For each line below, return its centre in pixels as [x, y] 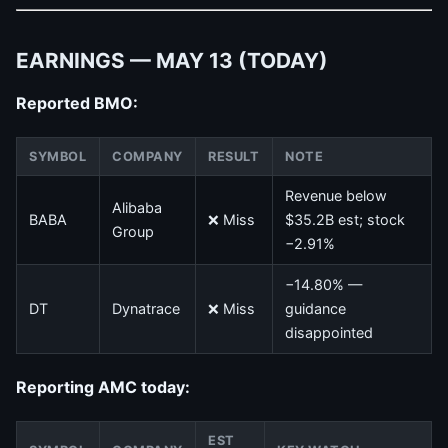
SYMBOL [58, 156]
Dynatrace [146, 308]
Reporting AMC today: [103, 386]
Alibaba [137, 207]
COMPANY [147, 156]
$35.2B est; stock [345, 219]
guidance [315, 308]
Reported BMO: [77, 102]
